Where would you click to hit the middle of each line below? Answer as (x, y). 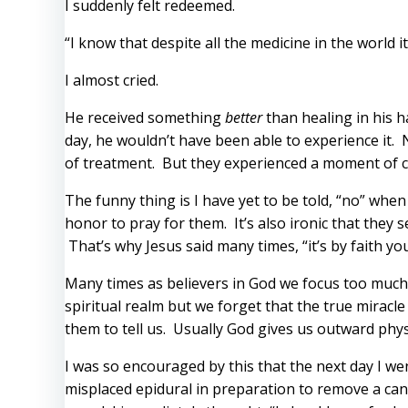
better (244, 117)
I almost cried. (112, 80)
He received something (145, 117)
